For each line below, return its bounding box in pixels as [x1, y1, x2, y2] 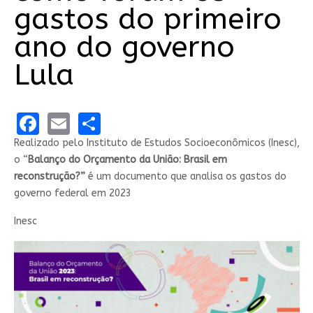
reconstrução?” [13, 170, 85, 182]
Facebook [38, 109, 137, 136]
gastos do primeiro [13, 1, 282, 37]
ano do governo [13, 29, 235, 65]
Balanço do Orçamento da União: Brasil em [27, 153, 227, 166]
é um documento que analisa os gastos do [85, 170, 286, 182]
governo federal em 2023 [13, 187, 131, 199]
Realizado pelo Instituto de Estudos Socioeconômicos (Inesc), [13, 136, 300, 149]
